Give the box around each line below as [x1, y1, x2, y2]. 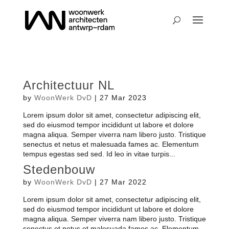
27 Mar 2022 [99, 178, 147, 186]
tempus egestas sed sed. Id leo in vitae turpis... [22, 150, 175, 158]
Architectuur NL [22, 78, 114, 92]
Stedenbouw [22, 163, 95, 176]
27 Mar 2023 [99, 94, 147, 102]
